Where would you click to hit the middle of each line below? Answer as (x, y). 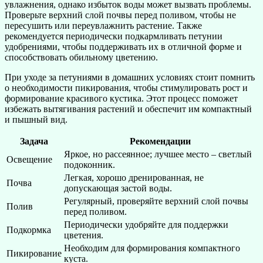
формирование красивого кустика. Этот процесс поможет (121, 98)
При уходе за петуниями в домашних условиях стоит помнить (130, 77)
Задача (34, 141)
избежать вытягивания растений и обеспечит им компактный (128, 109)
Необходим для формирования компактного (152, 248)
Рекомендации (160, 141)
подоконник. (90, 164)
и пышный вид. (36, 119)
